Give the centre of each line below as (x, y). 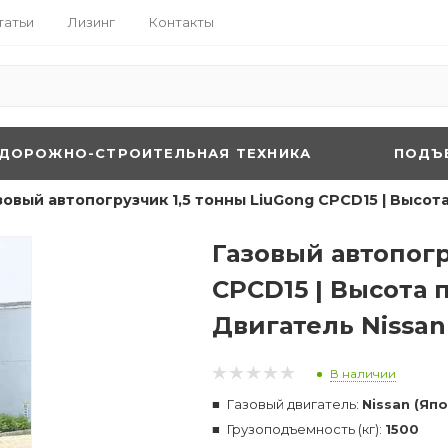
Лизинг (91, 21)
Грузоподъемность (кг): (306, 429)
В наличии (363, 373)
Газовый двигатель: (294, 404)
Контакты (181, 21)
